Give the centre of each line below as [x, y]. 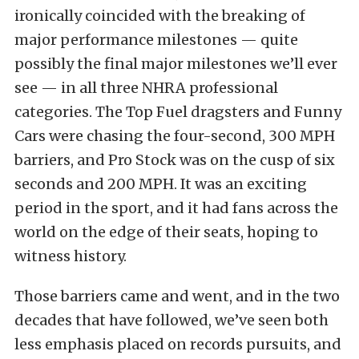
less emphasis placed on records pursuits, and [178, 344]
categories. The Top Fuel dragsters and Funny [178, 111]
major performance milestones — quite [156, 39]
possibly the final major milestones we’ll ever [176, 63]
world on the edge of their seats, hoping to [166, 232]
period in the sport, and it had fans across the [176, 208]
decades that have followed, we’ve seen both [171, 320]
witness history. [71, 256]
